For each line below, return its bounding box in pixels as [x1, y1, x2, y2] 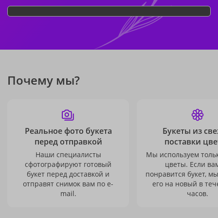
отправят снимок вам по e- [23, 179, 113, 188]
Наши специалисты [35, 150, 101, 159]
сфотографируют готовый [25, 160, 111, 169]
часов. [187, 189, 208, 198]
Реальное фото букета [24, 126, 112, 136]
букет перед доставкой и [27, 169, 109, 179]
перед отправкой [34, 136, 102, 147]
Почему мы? [7, 72, 80, 88]
